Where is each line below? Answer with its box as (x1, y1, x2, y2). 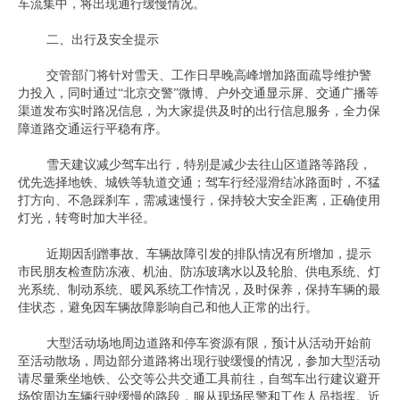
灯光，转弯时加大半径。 (18, 212, 155, 225)
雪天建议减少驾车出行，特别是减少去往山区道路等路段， (46, 158, 371, 171)
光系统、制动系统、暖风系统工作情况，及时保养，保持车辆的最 (18, 283, 380, 296)
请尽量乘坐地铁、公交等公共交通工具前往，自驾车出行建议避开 (18, 372, 380, 386)
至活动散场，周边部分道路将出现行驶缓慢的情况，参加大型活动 (18, 354, 380, 368)
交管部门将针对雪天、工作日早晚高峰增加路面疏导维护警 (46, 69, 371, 82)
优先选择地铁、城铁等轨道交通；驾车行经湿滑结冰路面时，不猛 (18, 176, 380, 189)
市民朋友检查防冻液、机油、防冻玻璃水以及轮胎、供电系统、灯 (18, 265, 380, 279)
